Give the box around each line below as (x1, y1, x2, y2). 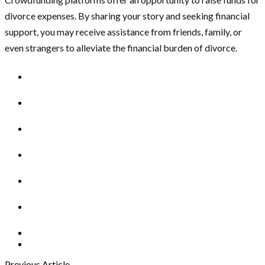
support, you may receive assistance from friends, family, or (5, 26, 242, 37)
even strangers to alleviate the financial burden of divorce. (5, 42, 237, 53)
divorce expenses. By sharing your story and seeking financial (5, 10, 250, 21)
